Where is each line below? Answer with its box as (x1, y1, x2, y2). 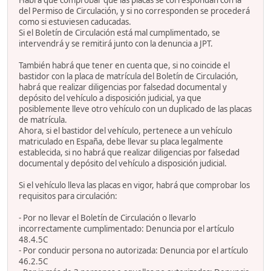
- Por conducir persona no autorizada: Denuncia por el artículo (19, 244, 248, 256)
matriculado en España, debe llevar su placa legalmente (19, 135, 223, 147)
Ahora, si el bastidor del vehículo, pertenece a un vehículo (19, 125, 232, 136)
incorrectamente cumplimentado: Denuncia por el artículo (19, 223, 234, 234)
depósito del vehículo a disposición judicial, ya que (19, 92, 201, 103)
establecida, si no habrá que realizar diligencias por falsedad (19, 146, 240, 158)
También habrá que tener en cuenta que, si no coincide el (19, 59, 230, 71)
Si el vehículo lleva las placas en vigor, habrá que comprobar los (19, 179, 250, 191)
